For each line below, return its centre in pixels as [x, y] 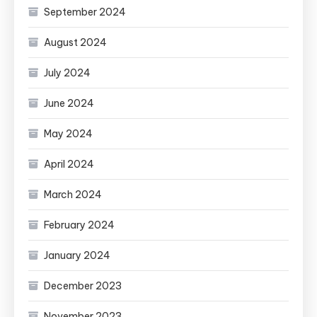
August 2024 [75, 42]
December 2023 [83, 286]
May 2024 [68, 134]
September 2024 [85, 12]
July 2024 [67, 73]
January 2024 [77, 255]
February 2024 [79, 225]
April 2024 [69, 164]
